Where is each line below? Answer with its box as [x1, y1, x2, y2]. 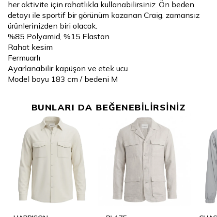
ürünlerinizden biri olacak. [8, 21, 97, 31]
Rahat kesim [8, 42, 53, 52]
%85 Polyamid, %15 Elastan [8, 31, 109, 41]
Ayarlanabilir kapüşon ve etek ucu [8, 63, 128, 73]
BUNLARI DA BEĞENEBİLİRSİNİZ [31, 102, 186, 113]
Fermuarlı [8, 53, 40, 62]
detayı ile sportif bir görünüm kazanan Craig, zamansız [8, 10, 200, 20]
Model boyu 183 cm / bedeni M [8, 74, 118, 84]
